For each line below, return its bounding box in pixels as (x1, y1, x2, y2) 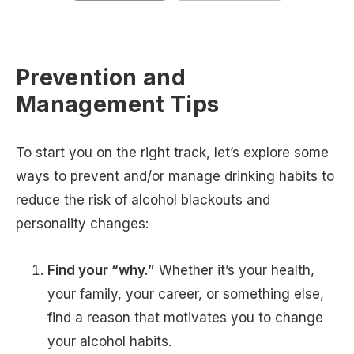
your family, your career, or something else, (47, 286, 324, 303)
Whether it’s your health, (155, 262, 314, 279)
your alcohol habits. (47, 333, 187, 350)
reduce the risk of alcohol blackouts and (16, 192, 270, 209)
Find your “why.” (47, 262, 155, 279)
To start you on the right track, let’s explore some (16, 145, 329, 161)
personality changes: (16, 216, 149, 232)
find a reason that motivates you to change (47, 310, 323, 326)
